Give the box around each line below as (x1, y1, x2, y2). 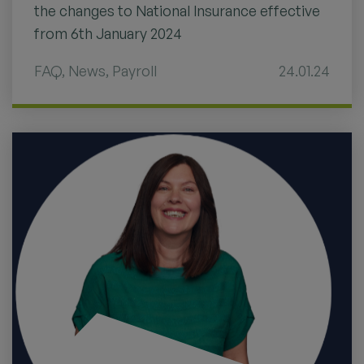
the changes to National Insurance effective (34, 2, 320, 20)
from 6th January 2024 (34, 24, 182, 43)
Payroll (112, 62, 157, 80)
